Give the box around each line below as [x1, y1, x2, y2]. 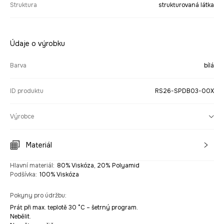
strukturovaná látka [158, 1, 214, 9]
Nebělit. [10, 212, 31, 220]
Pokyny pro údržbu [10, 191, 65, 199]
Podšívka [10, 170, 35, 178]
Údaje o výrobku [10, 39, 65, 48]
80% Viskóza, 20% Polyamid [57, 161, 139, 169]
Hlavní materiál [10, 161, 53, 169]
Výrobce [10, 112, 34, 120]
